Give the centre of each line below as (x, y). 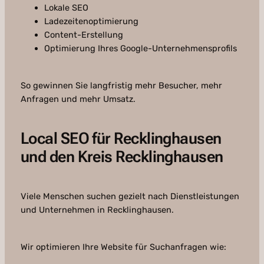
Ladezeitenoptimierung (91, 22)
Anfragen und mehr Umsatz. (78, 99)
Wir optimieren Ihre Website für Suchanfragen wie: (123, 247)
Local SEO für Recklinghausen (121, 139)
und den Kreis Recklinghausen (122, 157)
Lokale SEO (66, 8)
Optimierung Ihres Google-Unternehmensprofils (140, 49)
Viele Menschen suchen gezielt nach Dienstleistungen (130, 197)
